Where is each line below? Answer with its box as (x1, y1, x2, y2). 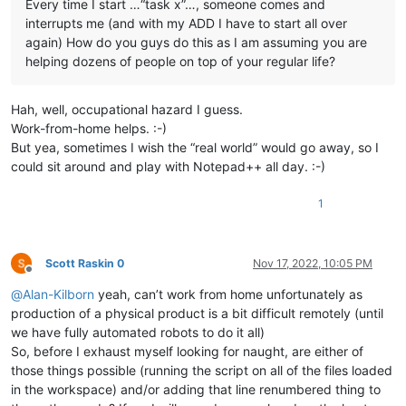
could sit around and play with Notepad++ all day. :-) (11, 158, 325, 174)
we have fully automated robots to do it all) (11, 324, 265, 340)
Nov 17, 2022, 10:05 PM (253, 256, 372, 270)
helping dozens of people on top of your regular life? (25, 53, 335, 69)
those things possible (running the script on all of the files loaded (11, 362, 392, 378)
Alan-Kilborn (23, 285, 94, 302)
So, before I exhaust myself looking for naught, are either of (11, 343, 363, 359)
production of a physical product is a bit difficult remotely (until (11, 304, 383, 321)
